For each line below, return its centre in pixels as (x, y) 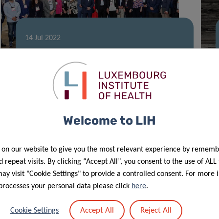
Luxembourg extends (69, 52)
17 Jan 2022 (44, 209)
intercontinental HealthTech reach (97, 64)
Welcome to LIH (109, 120)
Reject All (156, 210)
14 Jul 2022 (43, 38)
